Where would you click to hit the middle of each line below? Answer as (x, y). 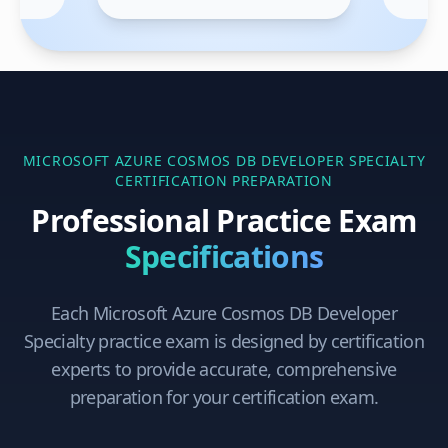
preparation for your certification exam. (224, 397)
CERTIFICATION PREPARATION (224, 181)
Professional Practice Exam (224, 221)
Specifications (224, 257)
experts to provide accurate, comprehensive (224, 369)
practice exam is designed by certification (259, 341)
